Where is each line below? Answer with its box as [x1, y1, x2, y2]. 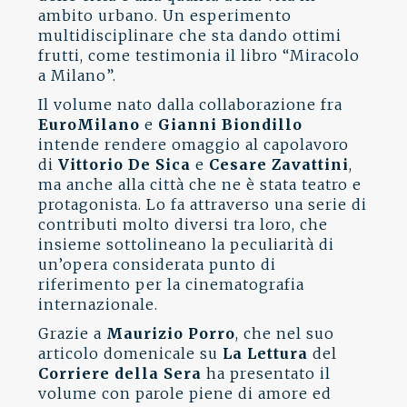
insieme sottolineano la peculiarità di [38, 235, 335, 253]
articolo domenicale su [38, 344, 223, 362]
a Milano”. [38, 66, 117, 84]
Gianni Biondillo [158, 115, 303, 134]
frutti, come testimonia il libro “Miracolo [38, 46, 361, 65]
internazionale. [38, 295, 159, 313]
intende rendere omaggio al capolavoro [38, 135, 350, 154]
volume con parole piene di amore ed [38, 384, 333, 402]
